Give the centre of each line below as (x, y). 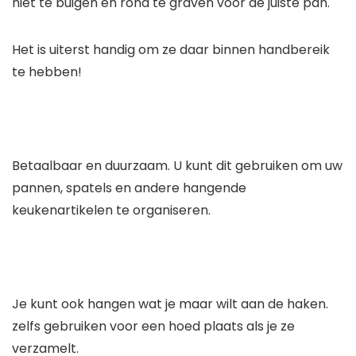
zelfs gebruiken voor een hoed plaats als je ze (153, 327)
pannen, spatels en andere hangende (129, 188)
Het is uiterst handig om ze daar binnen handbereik (171, 50)
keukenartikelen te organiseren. (111, 211)
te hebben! (47, 72)
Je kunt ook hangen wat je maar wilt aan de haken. (170, 304)
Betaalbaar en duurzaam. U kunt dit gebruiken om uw (177, 166)
